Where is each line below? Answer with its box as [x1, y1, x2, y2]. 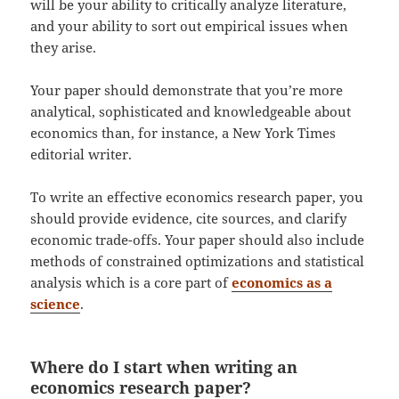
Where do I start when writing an [30, 355, 298, 378]
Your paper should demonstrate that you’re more [30, 80, 344, 99]
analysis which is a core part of [30, 273, 232, 291]
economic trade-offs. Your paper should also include [30, 230, 365, 248]
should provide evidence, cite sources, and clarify [30, 208, 347, 227]
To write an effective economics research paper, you [30, 187, 364, 206]
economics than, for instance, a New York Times [30, 123, 337, 142]
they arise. [30, 37, 97, 56]
